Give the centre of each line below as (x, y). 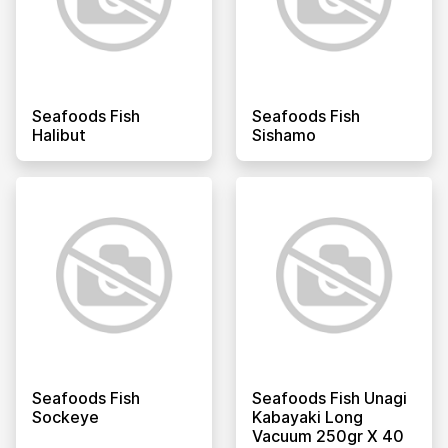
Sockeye (65, 416)
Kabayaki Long (307, 416)
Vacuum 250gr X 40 (328, 435)
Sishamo (284, 134)
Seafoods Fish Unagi (329, 397)
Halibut (59, 134)
